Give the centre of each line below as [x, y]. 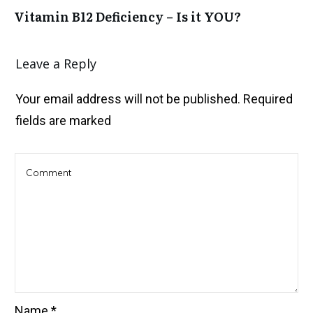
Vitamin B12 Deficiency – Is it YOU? [128, 16]
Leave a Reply [56, 63]
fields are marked [63, 120]
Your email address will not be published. [128, 99]
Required [267, 99]
